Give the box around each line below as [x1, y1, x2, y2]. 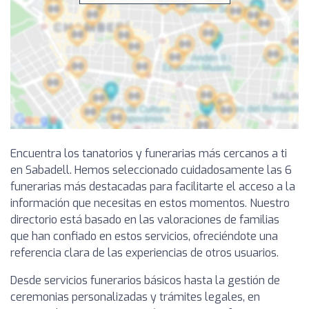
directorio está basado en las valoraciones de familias [10, 212, 279, 228]
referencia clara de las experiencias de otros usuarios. [10, 246, 279, 261]
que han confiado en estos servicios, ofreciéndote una [10, 229, 278, 244]
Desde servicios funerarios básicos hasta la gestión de [10, 273, 280, 288]
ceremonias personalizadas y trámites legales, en [10, 290, 260, 305]
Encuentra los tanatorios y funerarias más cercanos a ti [10, 146, 287, 161]
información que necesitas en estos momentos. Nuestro [10, 196, 290, 211]
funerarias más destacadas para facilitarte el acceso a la [10, 179, 295, 195]
